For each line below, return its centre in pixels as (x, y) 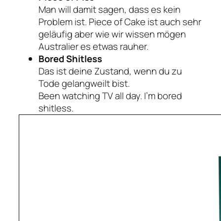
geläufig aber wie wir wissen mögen (112, 34)
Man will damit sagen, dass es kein (110, 9)
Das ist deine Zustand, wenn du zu (110, 71)
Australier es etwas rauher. (93, 46)
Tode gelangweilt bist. (84, 83)
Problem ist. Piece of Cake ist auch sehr (120, 21)
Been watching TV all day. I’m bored (110, 95)
